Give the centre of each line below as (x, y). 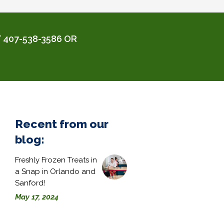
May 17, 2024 (37, 197)
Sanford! (30, 183)
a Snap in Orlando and (55, 171)
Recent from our (62, 123)
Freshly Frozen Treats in (56, 160)
